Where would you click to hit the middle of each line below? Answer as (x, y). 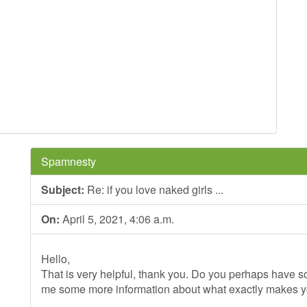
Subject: (63, 189)
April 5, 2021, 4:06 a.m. (117, 219)
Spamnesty (69, 161)
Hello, (56, 259)
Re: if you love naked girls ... (154, 189)
